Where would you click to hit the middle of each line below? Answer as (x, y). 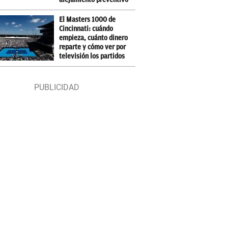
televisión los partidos (92, 56)
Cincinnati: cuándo (86, 29)
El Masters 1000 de (88, 20)
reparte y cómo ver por (93, 47)
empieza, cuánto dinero (94, 38)
